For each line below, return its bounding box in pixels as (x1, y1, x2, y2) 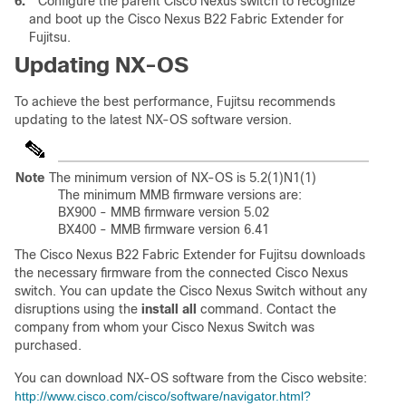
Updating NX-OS (14, 53, 188, 78)
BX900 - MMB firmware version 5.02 (58, 205, 269, 220)
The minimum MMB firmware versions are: (58, 188, 302, 203)
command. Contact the (197, 302, 336, 317)
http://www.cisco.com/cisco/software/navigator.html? (14, 389, 311, 404)
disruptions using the (14, 302, 141, 317)
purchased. (14, 338, 82, 353)
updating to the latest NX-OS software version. (14, 112, 292, 128)
